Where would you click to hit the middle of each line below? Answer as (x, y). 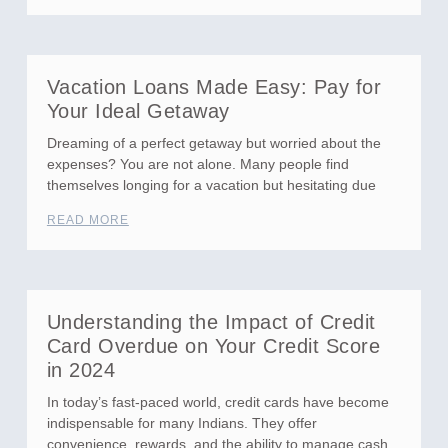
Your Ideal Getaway (138, 111)
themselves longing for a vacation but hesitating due (211, 185)
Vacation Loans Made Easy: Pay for (214, 87)
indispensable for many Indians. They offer (181, 423)
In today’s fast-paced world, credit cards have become (217, 402)
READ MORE (87, 220)
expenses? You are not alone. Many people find (197, 164)
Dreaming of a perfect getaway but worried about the (213, 143)
